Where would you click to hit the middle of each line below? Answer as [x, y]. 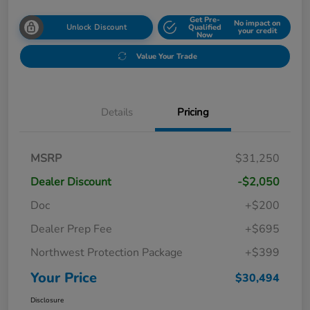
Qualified [204, 27]
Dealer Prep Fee [71, 229]
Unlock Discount [96, 27]
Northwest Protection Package [107, 252]
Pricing [193, 112]
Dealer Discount [71, 182]
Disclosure [47, 300]
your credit [258, 31]
